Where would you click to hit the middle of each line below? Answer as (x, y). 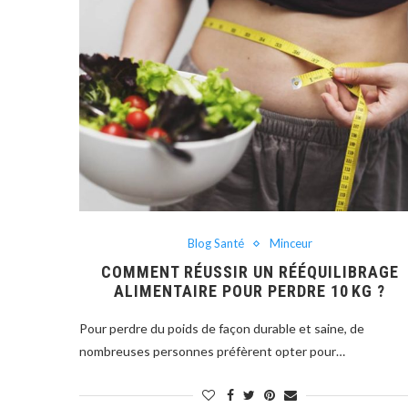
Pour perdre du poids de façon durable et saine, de (222, 329)
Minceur (291, 244)
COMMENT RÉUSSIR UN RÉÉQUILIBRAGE (250, 272)
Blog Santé (215, 244)
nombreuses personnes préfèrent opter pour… (212, 352)
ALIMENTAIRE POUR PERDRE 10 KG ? (250, 291)
